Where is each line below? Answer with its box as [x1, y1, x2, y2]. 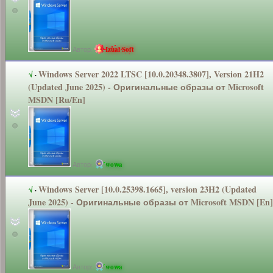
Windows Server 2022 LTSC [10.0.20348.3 [38, 67, 193, 80]
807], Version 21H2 [193, 67, 264, 80]
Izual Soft [105, 44, 134, 54]
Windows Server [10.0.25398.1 [38, 182, 150, 196]
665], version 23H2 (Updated [150, 182, 257, 196]
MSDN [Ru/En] [28, 93, 85, 106]
